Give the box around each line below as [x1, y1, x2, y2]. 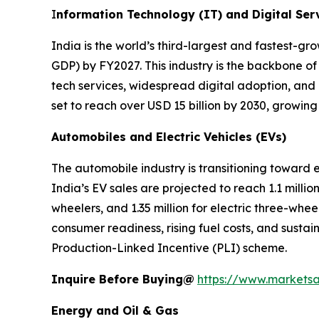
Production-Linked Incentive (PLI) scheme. [51, 241, 287, 255]
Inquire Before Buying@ [51, 272, 194, 286]
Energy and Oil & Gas [51, 303, 179, 318]
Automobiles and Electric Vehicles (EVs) [51, 130, 286, 144]
